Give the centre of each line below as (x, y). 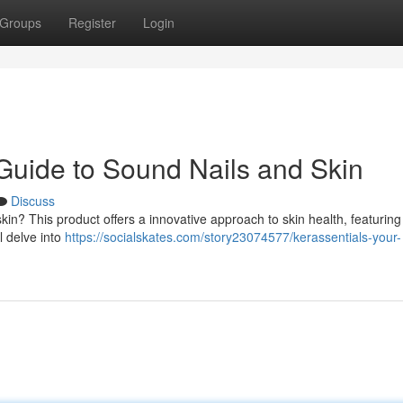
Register (92, 22)
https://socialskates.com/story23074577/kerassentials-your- (233, 237)
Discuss (33, 201)
